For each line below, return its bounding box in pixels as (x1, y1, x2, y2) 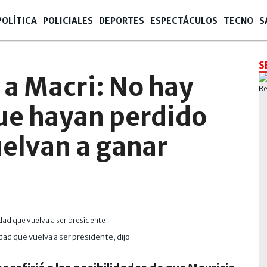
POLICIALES (43, 15, 93, 26)
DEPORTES (99, 15, 144, 26)
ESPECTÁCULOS (150, 15, 218, 26)
